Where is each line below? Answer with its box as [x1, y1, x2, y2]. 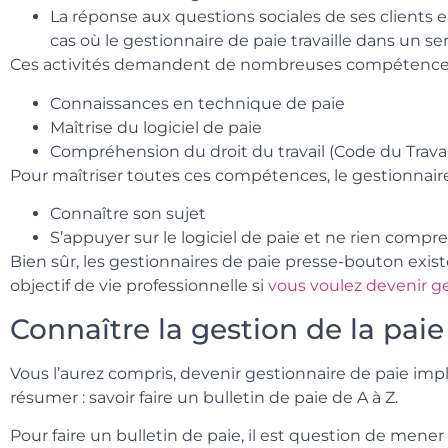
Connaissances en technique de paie [50, 93, 345, 113]
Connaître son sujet [50, 204, 206, 224]
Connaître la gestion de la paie [10, 311, 444, 346]
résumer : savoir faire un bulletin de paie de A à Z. [10, 387, 398, 407]
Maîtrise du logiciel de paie [50, 117, 262, 137]
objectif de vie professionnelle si [10, 276, 268, 296]
